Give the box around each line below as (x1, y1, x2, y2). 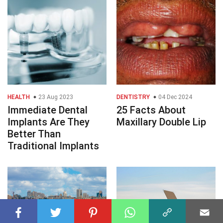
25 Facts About (116, 104, 186, 116)
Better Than (7, 127, 61, 140)
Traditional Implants (7, 139, 99, 152)
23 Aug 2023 (37, 93, 73, 101)
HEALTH (7, 93, 30, 101)
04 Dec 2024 (157, 93, 192, 101)
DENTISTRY (116, 93, 150, 101)
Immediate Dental (7, 104, 88, 116)
